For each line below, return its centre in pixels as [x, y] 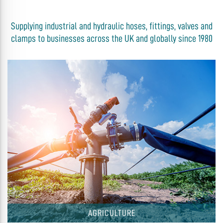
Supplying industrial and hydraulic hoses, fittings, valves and [111, 26]
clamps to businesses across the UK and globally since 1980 [111, 39]
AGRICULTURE [111, 213]
